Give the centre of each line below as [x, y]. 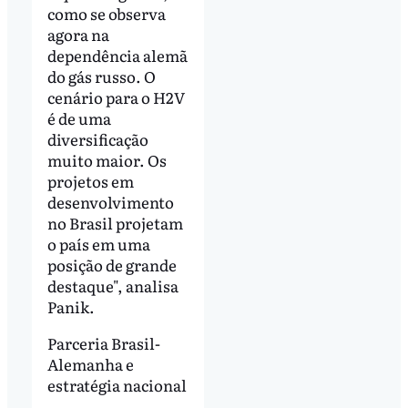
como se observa [106, 14]
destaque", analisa [112, 286]
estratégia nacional [117, 385]
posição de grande [112, 265]
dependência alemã [117, 56]
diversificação [97, 139]
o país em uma [98, 244]
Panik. [71, 307]
